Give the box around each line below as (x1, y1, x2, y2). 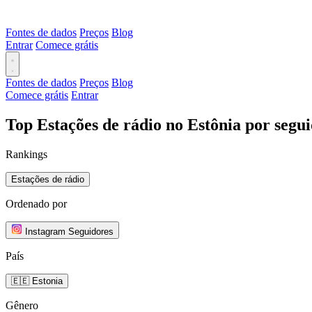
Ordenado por (6, 197, 67, 210)
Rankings (6, 148, 47, 160)
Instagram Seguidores (25, 226, 114, 237)
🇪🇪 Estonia (11, 275, 63, 286)
